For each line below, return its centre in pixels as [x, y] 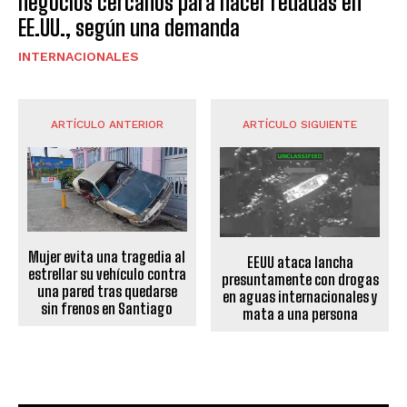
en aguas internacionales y [300, 297]
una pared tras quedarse [107, 292]
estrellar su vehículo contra [107, 274]
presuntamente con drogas [300, 280]
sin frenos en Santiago [107, 309]
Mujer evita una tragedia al [107, 257]
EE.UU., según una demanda [129, 28]
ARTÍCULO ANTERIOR [107, 125]
